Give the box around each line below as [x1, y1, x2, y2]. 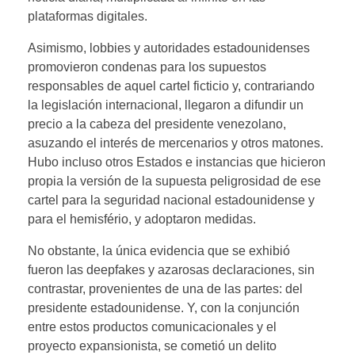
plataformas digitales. [28, 9, 147, 23]
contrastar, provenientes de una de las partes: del [28, 281, 303, 296]
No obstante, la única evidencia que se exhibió [28, 243, 290, 258]
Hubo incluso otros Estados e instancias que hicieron [28, 155, 326, 169]
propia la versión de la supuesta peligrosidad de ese [28, 174, 321, 188]
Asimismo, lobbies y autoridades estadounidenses [28, 40, 310, 55]
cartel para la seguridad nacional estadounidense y [28, 193, 315, 207]
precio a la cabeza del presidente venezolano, [28, 116, 286, 131]
